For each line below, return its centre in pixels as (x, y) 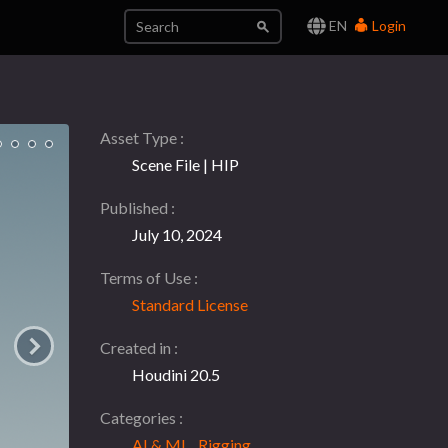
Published (135, 207)
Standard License (189, 304)
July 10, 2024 (176, 234)
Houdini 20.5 (175, 374)
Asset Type (139, 137)
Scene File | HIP (185, 164)
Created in (136, 347)
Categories (139, 417)
